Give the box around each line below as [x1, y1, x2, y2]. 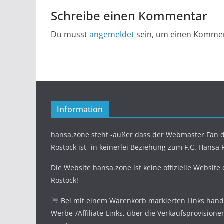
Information [57, 104, 103, 115]
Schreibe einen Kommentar [51, 7, 207, 24]
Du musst [51, 29, 89, 40]
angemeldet [89, 29, 134, 40]
